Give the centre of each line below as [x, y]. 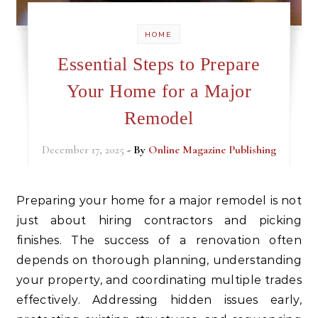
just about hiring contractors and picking [159, 221]
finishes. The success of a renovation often [159, 241]
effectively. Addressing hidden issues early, [159, 300]
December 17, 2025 [83, 150]
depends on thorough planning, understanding [159, 261]
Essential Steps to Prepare [159, 65]
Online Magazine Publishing [212, 150]
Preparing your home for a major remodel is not [21, 201]
